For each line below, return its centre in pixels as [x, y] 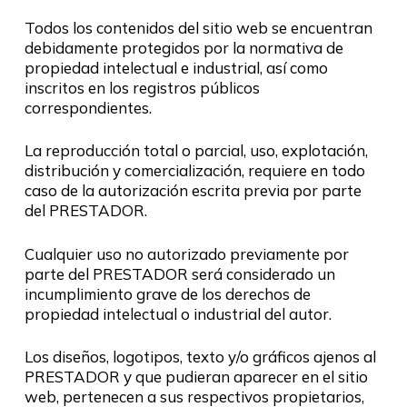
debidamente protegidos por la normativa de [184, 47]
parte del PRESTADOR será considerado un [179, 273]
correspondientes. [88, 107]
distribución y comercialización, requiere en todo [194, 170]
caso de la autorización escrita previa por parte [193, 190]
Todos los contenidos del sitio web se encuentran [198, 27]
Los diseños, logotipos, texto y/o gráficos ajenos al [200, 357]
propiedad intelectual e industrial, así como [176, 67]
